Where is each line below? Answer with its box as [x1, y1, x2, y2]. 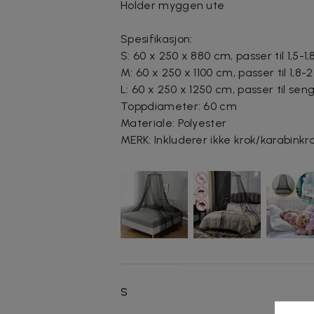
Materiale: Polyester [121, 116, 227, 130]
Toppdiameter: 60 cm [121, 99, 238, 113]
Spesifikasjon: [121, 32, 193, 46]
